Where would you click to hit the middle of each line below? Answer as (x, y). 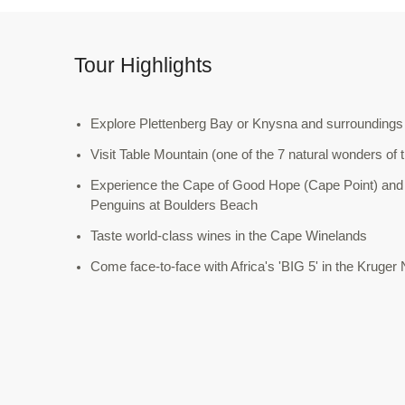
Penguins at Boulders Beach (174, 205)
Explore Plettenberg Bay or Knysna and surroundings (247, 123)
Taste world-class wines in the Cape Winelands (229, 235)
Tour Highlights (143, 65)
